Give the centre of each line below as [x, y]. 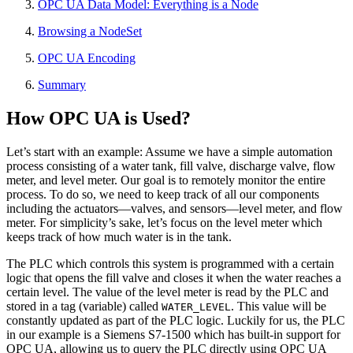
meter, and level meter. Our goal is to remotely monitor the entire [166, 180]
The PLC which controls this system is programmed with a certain [170, 263]
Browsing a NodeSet [90, 32]
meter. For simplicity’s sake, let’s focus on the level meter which [164, 222]
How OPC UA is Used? [98, 119]
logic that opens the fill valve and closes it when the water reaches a [174, 277]
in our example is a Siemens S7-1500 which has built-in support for [173, 334]
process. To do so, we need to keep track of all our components [163, 194]
